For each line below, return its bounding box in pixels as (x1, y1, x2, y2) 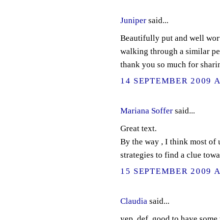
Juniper (120, 16, 146, 26)
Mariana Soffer (120, 106, 173, 116)
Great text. (120, 123, 157, 133)
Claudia (120, 196, 147, 206)
